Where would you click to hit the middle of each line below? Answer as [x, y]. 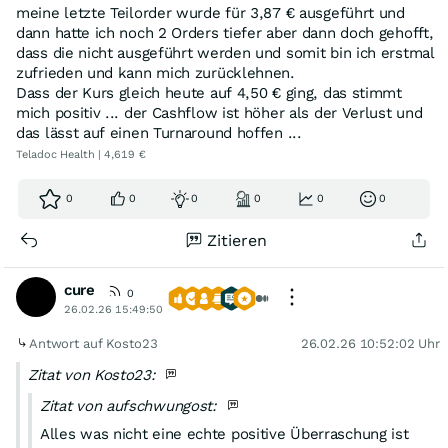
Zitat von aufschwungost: [131, 406]
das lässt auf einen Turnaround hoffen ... [159, 133]
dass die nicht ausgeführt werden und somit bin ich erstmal [225, 53]
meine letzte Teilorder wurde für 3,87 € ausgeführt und [210, 13]
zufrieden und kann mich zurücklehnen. [155, 73]
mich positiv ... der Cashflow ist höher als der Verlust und [219, 113]
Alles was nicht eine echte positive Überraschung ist [224, 434]
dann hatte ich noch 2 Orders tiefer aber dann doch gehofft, [225, 33]
